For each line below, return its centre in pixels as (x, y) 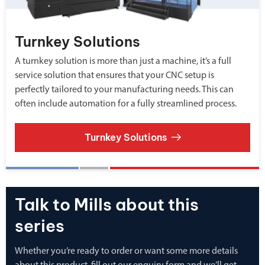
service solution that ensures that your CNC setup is (114, 75)
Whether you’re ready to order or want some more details (126, 251)
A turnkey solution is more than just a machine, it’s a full (123, 61)
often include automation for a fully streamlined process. (126, 104)
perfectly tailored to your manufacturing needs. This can (124, 90)
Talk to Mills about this (107, 204)
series (40, 225)
